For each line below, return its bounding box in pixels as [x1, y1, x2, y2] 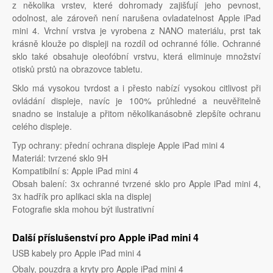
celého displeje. [12, 120, 72, 133]
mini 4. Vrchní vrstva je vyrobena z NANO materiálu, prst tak [12, 24, 261, 37]
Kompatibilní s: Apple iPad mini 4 [12, 165, 138, 177]
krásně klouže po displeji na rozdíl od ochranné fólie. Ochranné [12, 37, 261, 50]
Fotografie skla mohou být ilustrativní [12, 203, 154, 216]
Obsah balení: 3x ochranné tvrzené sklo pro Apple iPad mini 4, [12, 177, 261, 190]
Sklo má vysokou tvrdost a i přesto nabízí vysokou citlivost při [12, 82, 261, 94]
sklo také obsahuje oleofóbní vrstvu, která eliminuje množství [12, 50, 261, 63]
